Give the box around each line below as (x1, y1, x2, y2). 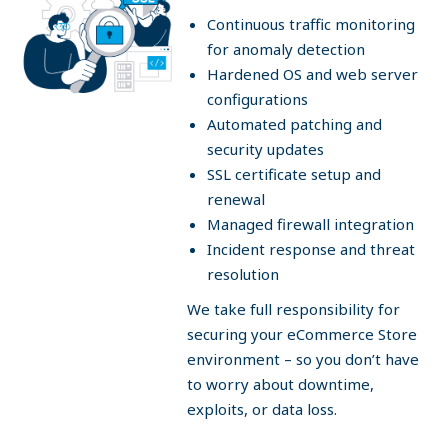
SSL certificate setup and (207, 164, 381, 184)
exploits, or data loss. (187, 399, 337, 419)
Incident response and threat (207, 239, 415, 259)
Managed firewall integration (207, 214, 414, 234)
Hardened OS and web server (207, 64, 418, 84)
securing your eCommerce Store (187, 324, 417, 344)
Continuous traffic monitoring (207, 14, 415, 34)
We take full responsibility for (187, 299, 400, 319)
